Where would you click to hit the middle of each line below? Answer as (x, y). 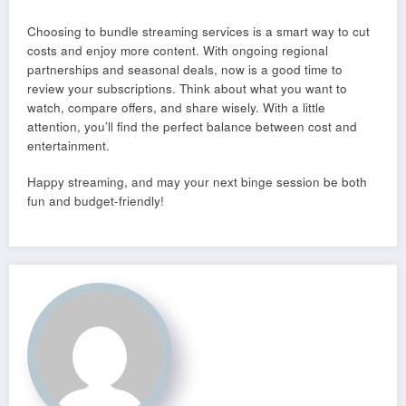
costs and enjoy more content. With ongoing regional (178, 50)
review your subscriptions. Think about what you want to (187, 88)
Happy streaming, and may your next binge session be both (197, 181)
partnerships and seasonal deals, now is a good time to (185, 69)
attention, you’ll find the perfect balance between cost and (192, 126)
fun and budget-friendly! (96, 200)
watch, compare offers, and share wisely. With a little (176, 107)
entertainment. (68, 145)
